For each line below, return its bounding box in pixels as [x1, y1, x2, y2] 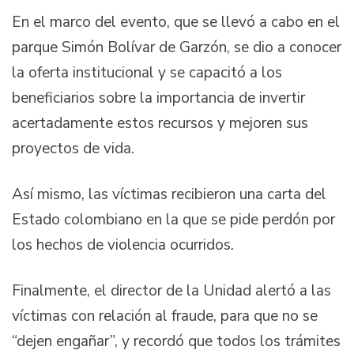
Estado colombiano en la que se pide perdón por [12, 209, 335, 231]
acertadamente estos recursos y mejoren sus [12, 113, 308, 134]
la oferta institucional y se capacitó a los [12, 62, 282, 84]
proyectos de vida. [12, 138, 134, 160]
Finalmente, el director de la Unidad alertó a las [12, 280, 331, 301]
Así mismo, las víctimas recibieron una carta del [12, 184, 326, 205]
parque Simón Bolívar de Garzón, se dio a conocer [12, 37, 341, 58]
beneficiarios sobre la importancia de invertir [12, 88, 305, 109]
